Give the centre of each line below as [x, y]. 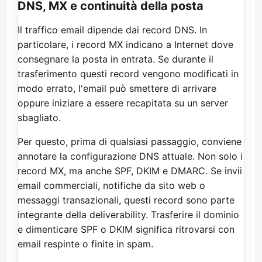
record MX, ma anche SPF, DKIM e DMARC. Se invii [130, 170]
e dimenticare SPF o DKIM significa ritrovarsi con [126, 229]
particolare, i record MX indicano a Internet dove [125, 44]
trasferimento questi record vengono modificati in [128, 73]
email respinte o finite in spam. [85, 244]
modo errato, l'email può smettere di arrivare [117, 88]
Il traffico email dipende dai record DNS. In [112, 30]
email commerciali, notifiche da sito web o [111, 185]
